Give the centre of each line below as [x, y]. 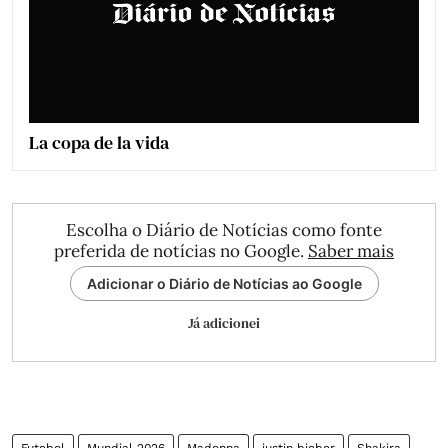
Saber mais [351, 251]
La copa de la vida [99, 143]
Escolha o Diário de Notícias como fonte [224, 230]
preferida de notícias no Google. [181, 251]
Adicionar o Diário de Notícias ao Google [224, 284]
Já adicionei [224, 323]
